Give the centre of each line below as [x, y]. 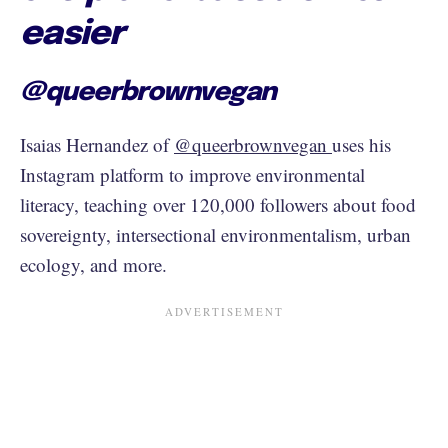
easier [72, 34]
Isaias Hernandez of [97, 144]
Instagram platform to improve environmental [192, 174]
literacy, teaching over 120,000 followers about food [218, 204]
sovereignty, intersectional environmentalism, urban [215, 234]
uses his [361, 144]
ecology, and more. [96, 264]
